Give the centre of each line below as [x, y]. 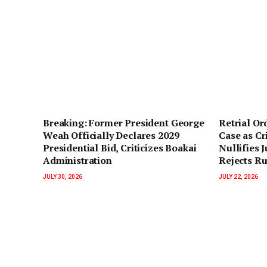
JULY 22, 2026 [238, 177]
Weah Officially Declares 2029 [111, 136]
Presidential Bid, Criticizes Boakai [120, 148]
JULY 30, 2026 [63, 177]
